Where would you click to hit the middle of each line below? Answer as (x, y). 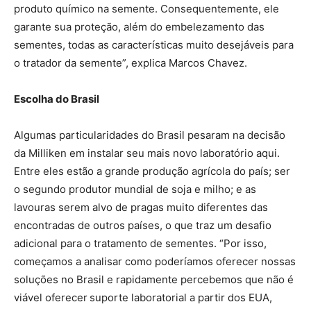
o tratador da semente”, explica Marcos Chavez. (131, 62)
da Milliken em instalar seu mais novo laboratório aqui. (147, 153)
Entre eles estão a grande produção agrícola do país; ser (152, 171)
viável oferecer (51, 297)
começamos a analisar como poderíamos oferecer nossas (155, 261)
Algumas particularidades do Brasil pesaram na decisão (150, 135)
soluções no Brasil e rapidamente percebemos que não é (154, 279)
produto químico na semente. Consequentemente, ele (146, 8)
